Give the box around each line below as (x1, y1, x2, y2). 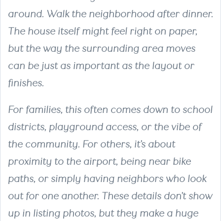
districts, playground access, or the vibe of (8, 121, 202, 133)
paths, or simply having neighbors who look (8, 173, 206, 184)
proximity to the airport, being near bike (8, 155, 191, 167)
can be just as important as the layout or (8, 60, 194, 72)
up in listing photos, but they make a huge (8, 207, 198, 219)
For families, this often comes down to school (8, 104, 213, 115)
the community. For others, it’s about (8, 138, 175, 150)
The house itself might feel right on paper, (8, 25, 197, 37)
